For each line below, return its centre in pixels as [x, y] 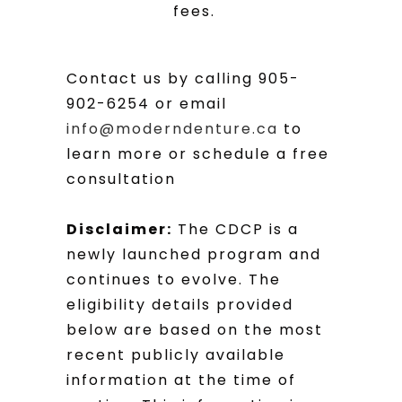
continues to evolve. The [174, 280]
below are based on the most [195, 330]
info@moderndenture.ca [172, 129]
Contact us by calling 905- [183, 79]
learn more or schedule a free [198, 154]
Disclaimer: [119, 229]
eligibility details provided [180, 305]
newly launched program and [194, 254]
